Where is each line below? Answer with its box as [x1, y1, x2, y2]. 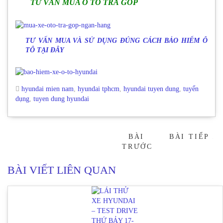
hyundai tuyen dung [123, 85, 179, 93]
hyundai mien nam [21, 85, 74, 93]
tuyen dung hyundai [33, 95, 89, 103]
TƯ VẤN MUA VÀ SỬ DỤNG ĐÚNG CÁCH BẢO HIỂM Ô [25, 37, 208, 44]
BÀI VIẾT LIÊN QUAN [7, 164, 116, 176]
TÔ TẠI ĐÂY [25, 46, 64, 54]
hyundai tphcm [78, 85, 119, 93]
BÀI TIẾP [169, 133, 213, 140]
